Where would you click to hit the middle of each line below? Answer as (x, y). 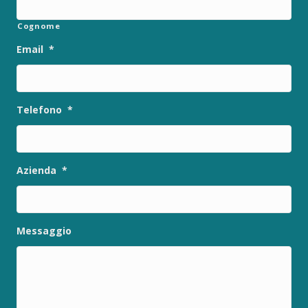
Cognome (39, 25)
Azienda (36, 170)
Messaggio (44, 230)
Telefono (39, 109)
